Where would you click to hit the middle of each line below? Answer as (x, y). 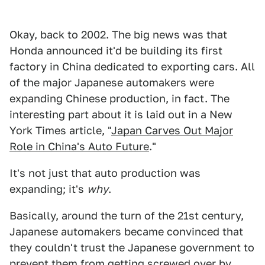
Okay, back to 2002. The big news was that (118, 35)
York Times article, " (60, 130)
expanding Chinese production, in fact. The (119, 98)
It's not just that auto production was (105, 173)
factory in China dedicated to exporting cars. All (132, 67)
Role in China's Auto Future (79, 146)
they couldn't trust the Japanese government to (132, 248)
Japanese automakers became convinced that (126, 232)
